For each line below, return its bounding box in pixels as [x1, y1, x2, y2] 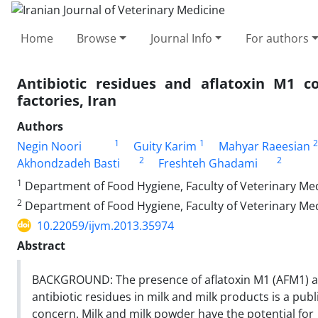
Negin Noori [17, 138, 82, 154]
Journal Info [150, 30, 212, 46]
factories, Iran [17, 90, 116, 110]
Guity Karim [133, 138, 197, 154]
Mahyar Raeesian [218, 138, 310, 154]
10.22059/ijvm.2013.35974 [37, 217, 174, 234]
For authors [245, 30, 309, 46]
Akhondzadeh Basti [17, 155, 120, 171]
